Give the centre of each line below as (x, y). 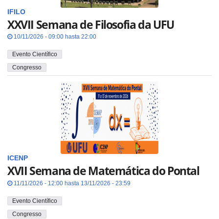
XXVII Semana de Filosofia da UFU (91, 24)
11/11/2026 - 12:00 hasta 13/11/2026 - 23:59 (71, 184)
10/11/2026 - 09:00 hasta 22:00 (54, 37)
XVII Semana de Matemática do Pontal (103, 171)
